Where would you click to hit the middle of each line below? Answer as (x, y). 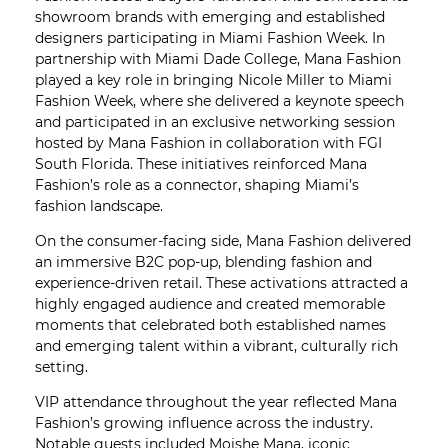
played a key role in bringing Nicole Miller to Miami (213, 80)
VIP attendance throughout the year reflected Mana (215, 402)
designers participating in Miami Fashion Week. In (209, 38)
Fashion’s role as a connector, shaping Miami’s (196, 185)
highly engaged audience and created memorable (209, 304)
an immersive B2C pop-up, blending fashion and (203, 262)
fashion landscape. (98, 206)
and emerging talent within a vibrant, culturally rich (216, 346)
